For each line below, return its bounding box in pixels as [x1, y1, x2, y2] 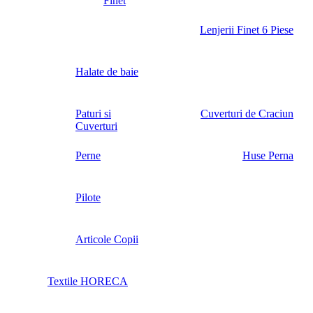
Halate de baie [75, 66, 138, 78]
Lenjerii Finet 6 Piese [200, 24, 293, 36]
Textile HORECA [48, 275, 128, 288]
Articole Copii [75, 233, 138, 246]
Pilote [75, 191, 101, 204]
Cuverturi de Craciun [201, 108, 293, 120]
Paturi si [75, 108, 111, 120]
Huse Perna [242, 150, 293, 162]
